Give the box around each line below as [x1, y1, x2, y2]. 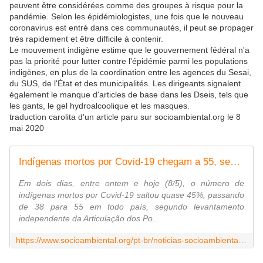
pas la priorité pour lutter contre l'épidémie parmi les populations [9, 56, 248, 66]
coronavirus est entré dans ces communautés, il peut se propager [9, 23, 254, 33]
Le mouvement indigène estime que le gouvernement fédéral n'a [9, 45, 249, 55]
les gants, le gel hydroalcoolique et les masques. [9, 101, 190, 111]
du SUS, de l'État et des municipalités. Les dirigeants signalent [9, 79, 241, 89]
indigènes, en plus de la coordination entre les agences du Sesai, [9, 68, 251, 77]
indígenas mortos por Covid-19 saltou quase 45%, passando [19, 190, 244, 200]
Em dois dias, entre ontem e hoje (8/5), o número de [19, 178, 244, 188]
